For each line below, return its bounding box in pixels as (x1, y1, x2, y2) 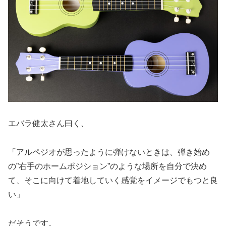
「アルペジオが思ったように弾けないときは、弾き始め (8, 147, 210, 156)
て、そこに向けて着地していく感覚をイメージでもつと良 (8, 176, 218, 185)
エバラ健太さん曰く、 (8, 119, 89, 128)
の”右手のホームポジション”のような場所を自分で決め (8, 161, 207, 171)
